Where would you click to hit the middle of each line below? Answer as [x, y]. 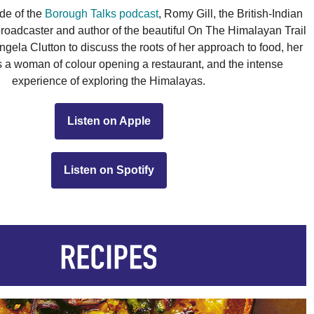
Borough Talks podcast [101, 13]
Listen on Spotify [109, 170]
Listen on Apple [109, 121]
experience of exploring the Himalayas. [109, 81]
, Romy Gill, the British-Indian [230, 13]
